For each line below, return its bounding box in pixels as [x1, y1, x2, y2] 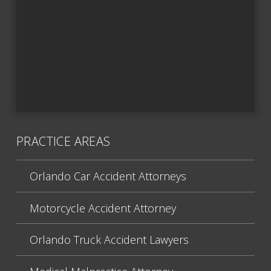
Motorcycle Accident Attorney [29, 200, 176, 215]
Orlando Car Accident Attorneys [29, 168, 186, 183]
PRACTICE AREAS [16, 133, 111, 150]
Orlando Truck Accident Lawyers [29, 232, 189, 247]
